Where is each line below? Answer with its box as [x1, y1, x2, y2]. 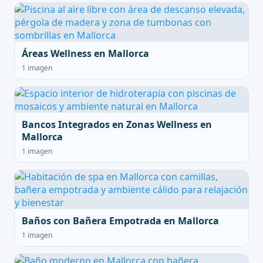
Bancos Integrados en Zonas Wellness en [22, 118, 212, 131]
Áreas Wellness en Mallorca [22, 47, 149, 60]
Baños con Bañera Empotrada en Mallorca [22, 214, 219, 227]
